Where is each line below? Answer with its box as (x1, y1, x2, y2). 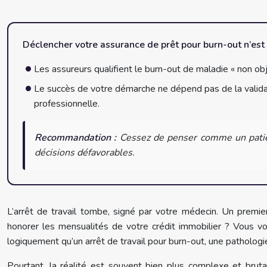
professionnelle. (34, 97, 100, 110)
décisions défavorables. (35, 146, 135, 159)
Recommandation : (35, 131, 117, 144)
